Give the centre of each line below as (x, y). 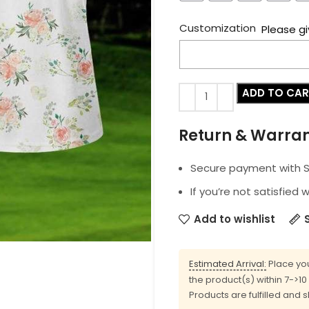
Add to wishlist (234, 219)
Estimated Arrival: (228, 263)
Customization (218, 28)
